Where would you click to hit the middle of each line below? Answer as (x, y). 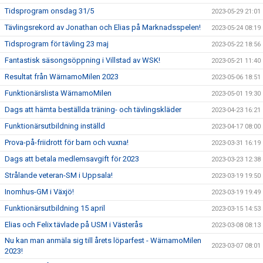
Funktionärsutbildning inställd (55, 126)
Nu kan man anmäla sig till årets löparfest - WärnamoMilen (103, 240)
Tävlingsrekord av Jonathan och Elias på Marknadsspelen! (103, 27)
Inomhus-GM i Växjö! (39, 192)
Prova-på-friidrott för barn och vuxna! (67, 142)
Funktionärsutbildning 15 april (55, 208)
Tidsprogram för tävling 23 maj (57, 44)
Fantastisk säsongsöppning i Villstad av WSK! (82, 60)
